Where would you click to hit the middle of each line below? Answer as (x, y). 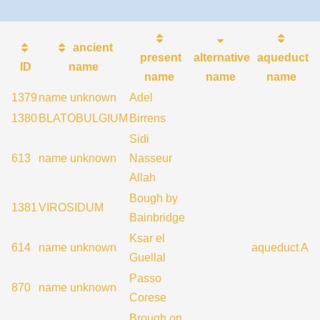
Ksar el (147, 238)
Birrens (147, 118)
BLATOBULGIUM (83, 118)
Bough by (154, 198)
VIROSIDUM (71, 207)
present (159, 57)
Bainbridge (157, 217)
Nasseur (151, 158)
